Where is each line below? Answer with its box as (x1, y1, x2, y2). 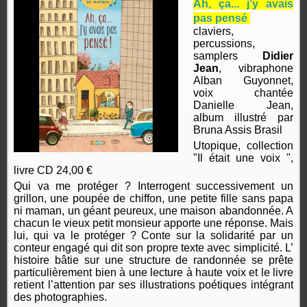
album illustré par (193, 112, 293, 124)
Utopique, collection (193, 140, 293, 152)
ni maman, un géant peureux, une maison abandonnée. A (14, 205, 293, 217)
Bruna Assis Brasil (193, 124, 283, 136)
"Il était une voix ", (193, 152, 293, 164)
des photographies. (14, 291, 107, 304)
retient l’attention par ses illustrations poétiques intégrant (14, 279, 293, 291)
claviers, (193, 25, 234, 38)
